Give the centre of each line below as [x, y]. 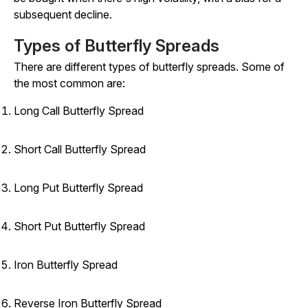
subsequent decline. [63, 14]
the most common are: [69, 83]
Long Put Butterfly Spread [78, 188]
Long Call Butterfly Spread [79, 111]
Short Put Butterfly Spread [79, 226]
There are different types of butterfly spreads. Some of [149, 67]
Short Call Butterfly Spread [80, 149]
